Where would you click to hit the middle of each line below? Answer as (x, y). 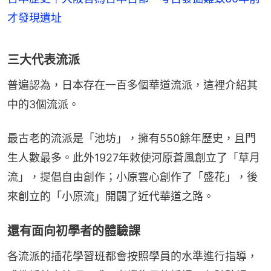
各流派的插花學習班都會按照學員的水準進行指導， (132, 256)
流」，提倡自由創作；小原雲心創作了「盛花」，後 (132, 177)
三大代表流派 (44, 60)
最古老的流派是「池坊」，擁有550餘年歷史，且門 (132, 138)
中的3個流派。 (43, 104)
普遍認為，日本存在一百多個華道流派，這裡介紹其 (132, 85)
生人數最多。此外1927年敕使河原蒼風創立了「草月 (134, 157)
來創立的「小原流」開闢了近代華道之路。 (111, 196)
